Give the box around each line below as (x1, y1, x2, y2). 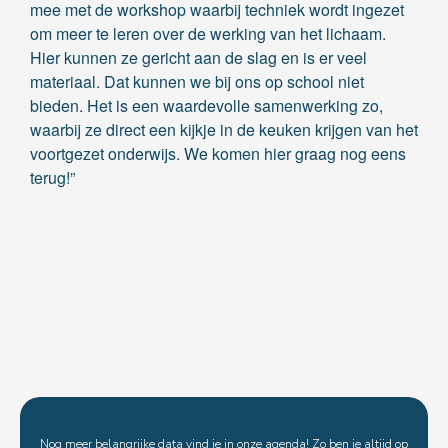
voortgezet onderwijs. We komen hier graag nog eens (30, 142, 406, 165)
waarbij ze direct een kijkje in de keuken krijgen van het (30, 118, 418, 141)
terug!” (30, 166, 75, 189)
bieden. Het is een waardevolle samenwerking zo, (30, 94, 383, 117)
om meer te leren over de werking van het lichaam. (30, 22, 386, 45)
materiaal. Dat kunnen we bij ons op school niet (30, 70, 364, 93)
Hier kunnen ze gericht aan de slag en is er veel (30, 46, 367, 69)
